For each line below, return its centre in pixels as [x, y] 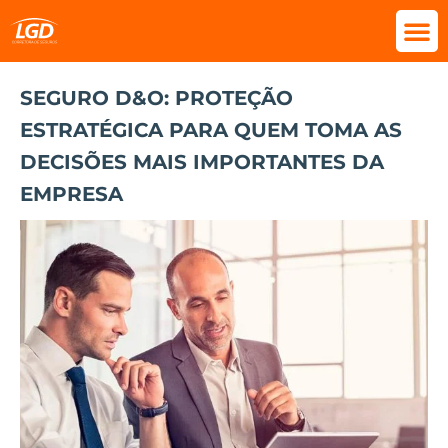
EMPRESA [71, 194]
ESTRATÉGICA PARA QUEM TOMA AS [211, 130]
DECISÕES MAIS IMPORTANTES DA [202, 162]
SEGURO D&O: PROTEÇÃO [156, 98]
